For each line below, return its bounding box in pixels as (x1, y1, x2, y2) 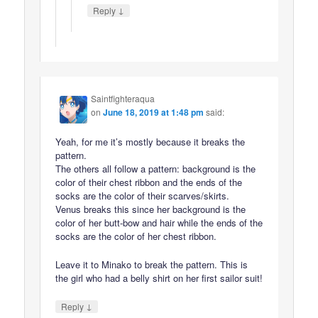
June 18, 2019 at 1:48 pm (103, 106, 204, 119)
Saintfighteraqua (91, 92, 155, 105)
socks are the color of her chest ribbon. (55, 229, 217, 243)
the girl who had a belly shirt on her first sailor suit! (55, 270, 263, 285)
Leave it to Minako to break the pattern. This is (55, 257, 248, 271)
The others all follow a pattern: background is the (55, 161, 256, 175)
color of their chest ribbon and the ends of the (55, 175, 243, 189)
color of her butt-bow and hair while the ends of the (55, 215, 263, 229)
